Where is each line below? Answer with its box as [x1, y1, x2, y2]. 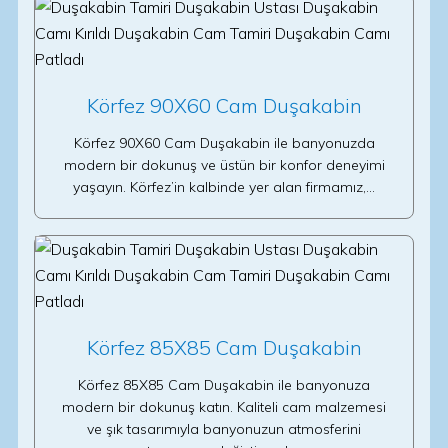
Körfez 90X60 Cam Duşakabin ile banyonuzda [73, 134, 375, 152]
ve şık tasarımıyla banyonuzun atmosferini [87, 420, 361, 438]
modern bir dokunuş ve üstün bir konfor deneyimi [63, 156, 385, 174]
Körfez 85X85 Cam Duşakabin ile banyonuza [78, 376, 370, 394]
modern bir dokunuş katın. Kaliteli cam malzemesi [62, 398, 386, 416]
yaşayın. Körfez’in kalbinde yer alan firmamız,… [73, 178, 375, 196]
